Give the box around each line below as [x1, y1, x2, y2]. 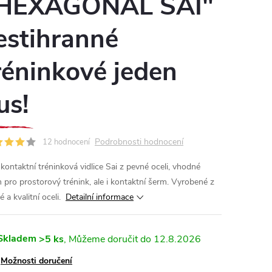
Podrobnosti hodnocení [95, 136, 183, 148]
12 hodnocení [42, 137, 90, 148]
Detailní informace [66, 191, 134, 203]
